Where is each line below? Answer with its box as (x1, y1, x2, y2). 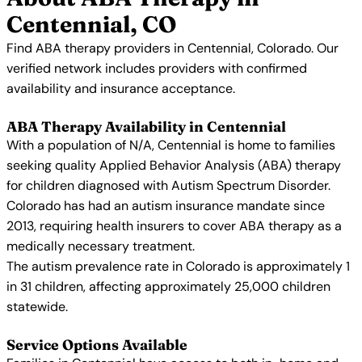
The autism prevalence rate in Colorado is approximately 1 (6, 258, 350, 275)
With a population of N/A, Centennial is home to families (6, 137, 335, 154)
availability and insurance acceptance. (6, 80, 235, 97)
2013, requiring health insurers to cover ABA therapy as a (6, 217, 342, 234)
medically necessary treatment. (6, 238, 195, 255)
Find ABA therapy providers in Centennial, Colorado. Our (6, 40, 339, 57)
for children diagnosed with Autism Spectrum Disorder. (6, 177, 330, 194)
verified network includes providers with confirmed (6, 60, 307, 77)
